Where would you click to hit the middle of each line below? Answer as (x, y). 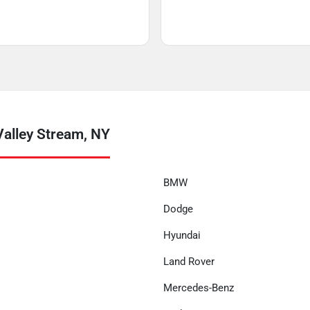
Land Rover (189, 262)
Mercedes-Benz (199, 288)
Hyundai (182, 235)
